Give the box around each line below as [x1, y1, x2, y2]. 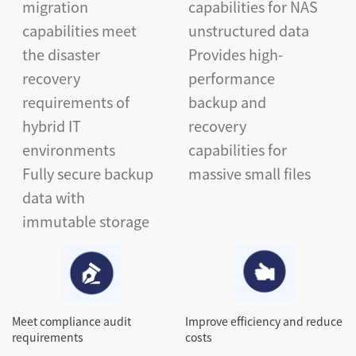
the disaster [21, 43, 100, 64]
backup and [188, 91, 266, 112]
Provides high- [188, 43, 283, 64]
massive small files [188, 162, 311, 184]
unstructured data [188, 19, 309, 41]
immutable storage [21, 210, 149, 231]
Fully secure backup [21, 162, 153, 184]
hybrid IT [21, 114, 81, 136]
